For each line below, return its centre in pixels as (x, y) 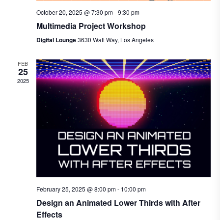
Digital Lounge (57, 40)
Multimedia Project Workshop (91, 26)
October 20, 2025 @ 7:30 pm (74, 12)
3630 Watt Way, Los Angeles (115, 40)
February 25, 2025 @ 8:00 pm (76, 189)
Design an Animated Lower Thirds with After (118, 202)
